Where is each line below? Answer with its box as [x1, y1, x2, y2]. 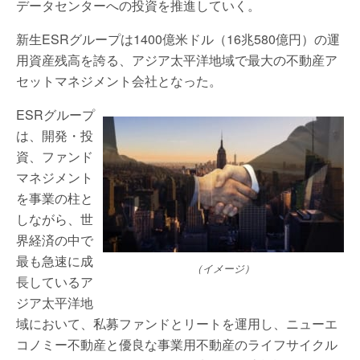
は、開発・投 [16, 126, 93, 145]
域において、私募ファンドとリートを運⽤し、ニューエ [16, 314, 337, 333]
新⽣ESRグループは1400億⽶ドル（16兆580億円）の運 [16, 30, 340, 48]
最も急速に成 [16, 252, 93, 270]
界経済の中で [16, 231, 93, 249]
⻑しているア [16, 272, 93, 291]
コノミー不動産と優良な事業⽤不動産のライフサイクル [16, 335, 337, 354]
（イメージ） [192, 261, 255, 276]
